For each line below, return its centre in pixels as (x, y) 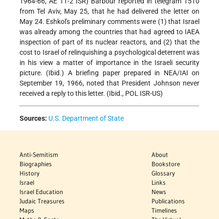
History (30, 173)
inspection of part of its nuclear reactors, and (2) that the (109, 42)
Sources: (33, 119)
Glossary (164, 173)
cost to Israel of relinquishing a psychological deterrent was (109, 53)
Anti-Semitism (39, 155)
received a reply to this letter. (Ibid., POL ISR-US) (91, 94)
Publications (168, 201)
